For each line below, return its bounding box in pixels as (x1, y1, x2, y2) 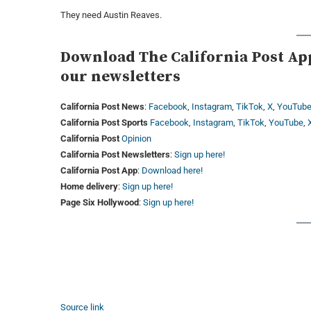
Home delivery (60, 181, 118, 192)
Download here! (142, 165, 203, 176)
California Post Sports (60, 117, 148, 128)
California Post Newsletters (60, 149, 170, 160)
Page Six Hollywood (60, 197, 139, 208)
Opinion (121, 133, 151, 144)
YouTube (269, 117, 303, 128)
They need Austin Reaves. (60, 10, 162, 21)
